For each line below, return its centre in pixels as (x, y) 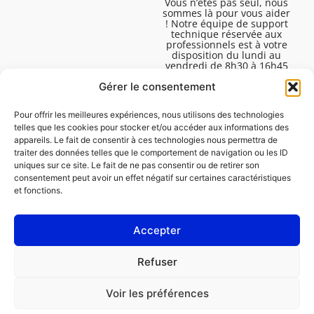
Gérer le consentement (157, 87)
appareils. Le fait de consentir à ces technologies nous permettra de (146, 140)
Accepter (157, 230)
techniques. (226, 97)
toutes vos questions (227, 86)
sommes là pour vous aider (227, 13)
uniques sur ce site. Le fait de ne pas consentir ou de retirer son (137, 165)
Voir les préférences (157, 293)
